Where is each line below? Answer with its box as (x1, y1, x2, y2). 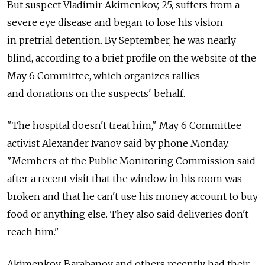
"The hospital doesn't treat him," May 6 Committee (7, 119, 241, 131)
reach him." (7, 225, 59, 238)
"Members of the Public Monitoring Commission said (7, 154, 256, 167)
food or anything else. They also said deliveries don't (7, 208, 248, 220)
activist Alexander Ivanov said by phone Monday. (7, 137, 229, 149)
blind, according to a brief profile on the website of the (7, 51, 256, 64)
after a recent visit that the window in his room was (7, 172, 242, 185)
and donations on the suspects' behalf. (7, 87, 185, 99)
